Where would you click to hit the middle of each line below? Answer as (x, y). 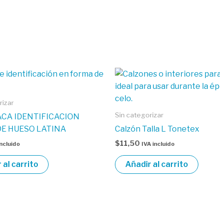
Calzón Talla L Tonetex (157, 129)
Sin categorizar (139, 115)
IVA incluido (158, 144)
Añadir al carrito (157, 164)
